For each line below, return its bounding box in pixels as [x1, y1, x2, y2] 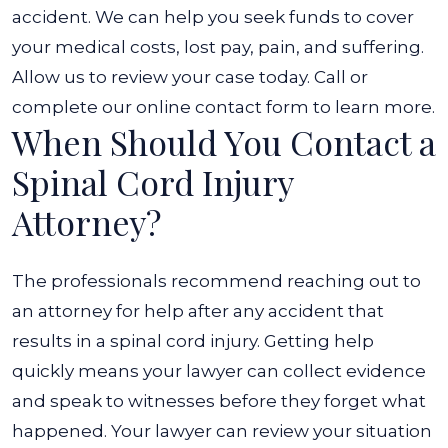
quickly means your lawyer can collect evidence [12, 361, 426, 381]
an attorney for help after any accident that [12, 301, 384, 321]
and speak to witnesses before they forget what [12, 391, 426, 411]
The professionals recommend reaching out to [12, 271, 421, 291]
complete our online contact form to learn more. [12, 97, 435, 117]
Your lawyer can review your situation [111, 421, 432, 441]
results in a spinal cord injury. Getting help [12, 331, 374, 351]
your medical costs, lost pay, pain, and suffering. [12, 37, 428, 57]
